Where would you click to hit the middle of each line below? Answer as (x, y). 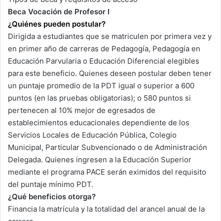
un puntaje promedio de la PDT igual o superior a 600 (101, 86)
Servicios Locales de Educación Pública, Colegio (92, 135)
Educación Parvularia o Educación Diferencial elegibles (104, 61)
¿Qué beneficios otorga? (52, 197)
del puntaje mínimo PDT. (51, 184)
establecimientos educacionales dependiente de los (99, 123)
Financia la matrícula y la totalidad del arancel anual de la (106, 209)
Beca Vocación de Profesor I (59, 12)
